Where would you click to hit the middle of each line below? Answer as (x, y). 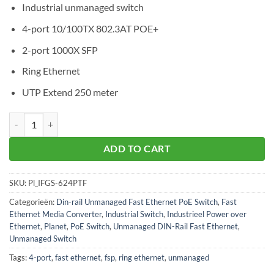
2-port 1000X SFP (60, 50)
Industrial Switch (134, 214)
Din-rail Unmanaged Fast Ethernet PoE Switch (137, 202)
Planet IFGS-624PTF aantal (60, 119)
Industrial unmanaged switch (83, 7)
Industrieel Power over (207, 214)
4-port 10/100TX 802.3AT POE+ (90, 28)
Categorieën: (33, 202)
